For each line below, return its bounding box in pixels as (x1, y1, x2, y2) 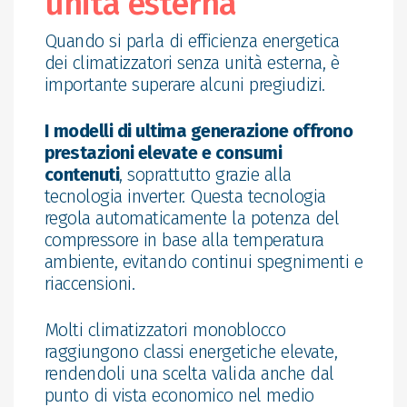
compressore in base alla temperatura (44, 228, 324, 251)
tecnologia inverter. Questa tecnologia (44, 184, 326, 207)
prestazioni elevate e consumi (44, 141, 283, 164)
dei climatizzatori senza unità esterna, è (44, 51, 340, 74)
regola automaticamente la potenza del (44, 206, 340, 229)
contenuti (44, 163, 120, 185)
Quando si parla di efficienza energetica (44, 29, 340, 52)
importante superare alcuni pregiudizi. (44, 73, 325, 95)
